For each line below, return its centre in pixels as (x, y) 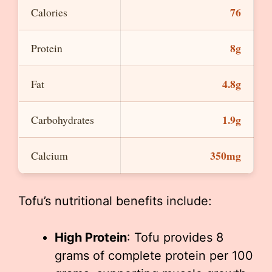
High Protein (91, 238)
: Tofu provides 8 (175, 238)
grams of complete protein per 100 (154, 256)
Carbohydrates (63, 120)
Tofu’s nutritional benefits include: (115, 201)
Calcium (49, 156)
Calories (49, 12)
